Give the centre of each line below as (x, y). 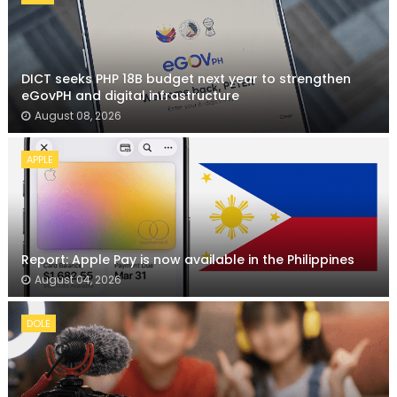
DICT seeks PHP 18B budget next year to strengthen (186, 79)
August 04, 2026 (78, 280)
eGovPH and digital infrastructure (130, 96)
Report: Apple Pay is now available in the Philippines (187, 260)
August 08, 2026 (78, 116)
